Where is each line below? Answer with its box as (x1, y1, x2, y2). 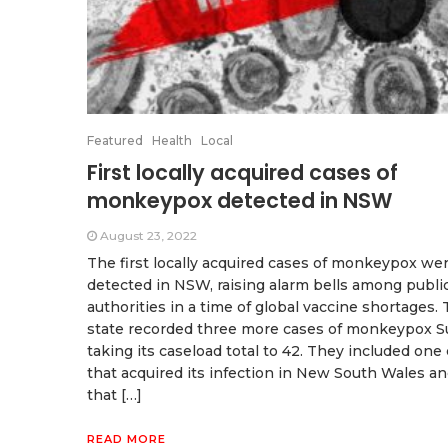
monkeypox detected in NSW (87, 185, 393, 215)
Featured (87, 132, 143, 148)
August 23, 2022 (100, 227, 197, 243)
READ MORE (87, 431, 166, 446)
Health (152, 132, 192, 148)
